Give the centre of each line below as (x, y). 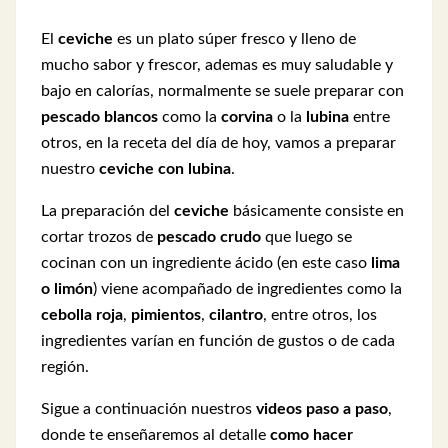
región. (65, 367)
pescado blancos (99, 117)
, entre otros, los (320, 315)
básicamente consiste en (316, 211)
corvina (247, 117)
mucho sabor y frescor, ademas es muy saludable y (217, 65)
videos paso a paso (322, 409)
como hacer (311, 435)
